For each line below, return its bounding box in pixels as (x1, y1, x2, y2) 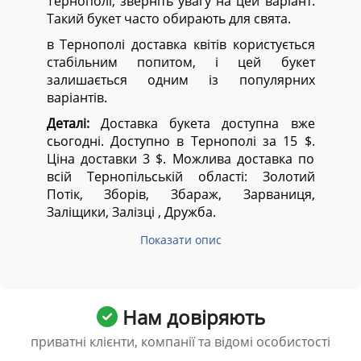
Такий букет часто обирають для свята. (46, 10, 291, 28)
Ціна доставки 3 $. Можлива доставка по (46, 150, 315, 168)
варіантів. (46, 89, 107, 107)
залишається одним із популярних (46, 71, 315, 89)
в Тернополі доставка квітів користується (46, 35, 315, 54)
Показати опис (139, 232, 222, 248)
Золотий (262, 168, 315, 186)
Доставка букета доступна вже (89, 114, 315, 133)
